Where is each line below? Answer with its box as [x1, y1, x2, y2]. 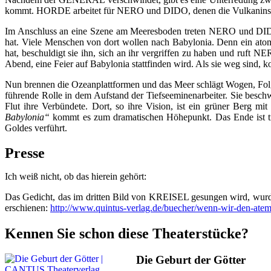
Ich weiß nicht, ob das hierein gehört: [5, 171, 146, 182]
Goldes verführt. [5, 122, 67, 133]
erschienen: [5, 203, 50, 214]
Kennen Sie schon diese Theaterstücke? [5, 226, 249, 242]
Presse [5, 145, 45, 162]
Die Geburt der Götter [136, 253, 246, 267]
